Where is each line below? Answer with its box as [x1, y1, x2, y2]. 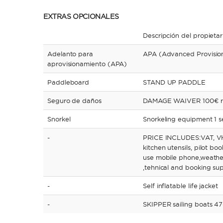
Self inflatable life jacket [143, 182, 219, 190]
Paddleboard [47, 78, 90, 86]
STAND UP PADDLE [143, 78, 206, 86]
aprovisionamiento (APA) [47, 60, 127, 68]
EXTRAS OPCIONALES [43, 12, 119, 21]
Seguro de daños [47, 97, 102, 105]
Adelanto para [47, 50, 94, 58]
